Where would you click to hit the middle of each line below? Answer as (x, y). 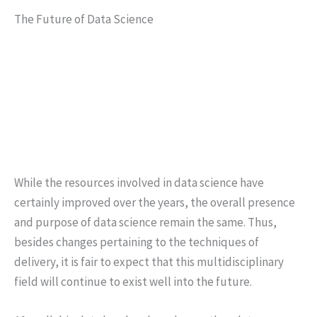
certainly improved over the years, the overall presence (155, 202)
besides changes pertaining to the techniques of (137, 242)
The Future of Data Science (84, 19)
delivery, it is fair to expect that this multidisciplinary (149, 261)
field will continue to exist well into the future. (133, 281)
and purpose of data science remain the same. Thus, (145, 222)
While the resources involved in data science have (139, 182)
